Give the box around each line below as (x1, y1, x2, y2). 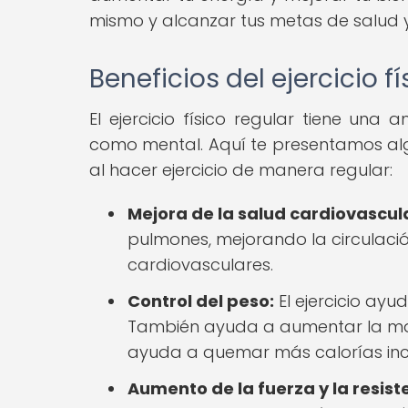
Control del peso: (127, 289, 274, 312)
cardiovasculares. (127, 252, 273, 276)
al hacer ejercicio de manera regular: (89, 158, 393, 181)
